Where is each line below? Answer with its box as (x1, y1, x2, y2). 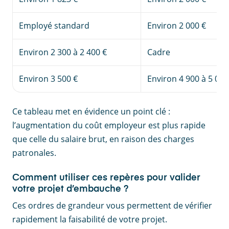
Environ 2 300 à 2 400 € (19, 47, 107, 58)
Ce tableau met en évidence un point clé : (12, 106, 170, 118)
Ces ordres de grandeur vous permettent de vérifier (12, 200, 212, 212)
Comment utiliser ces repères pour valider (12, 173, 200, 183)
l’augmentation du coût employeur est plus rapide (12, 120, 205, 131)
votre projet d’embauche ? (12, 185, 128, 194)
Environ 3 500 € (19, 73, 78, 85)
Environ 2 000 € (147, 20, 206, 32)
